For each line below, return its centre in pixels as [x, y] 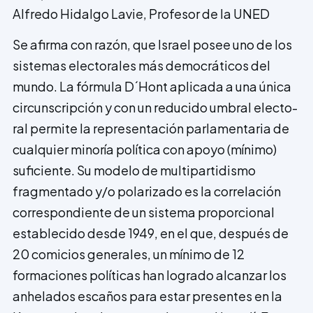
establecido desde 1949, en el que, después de [151, 233]
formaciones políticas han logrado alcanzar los [150, 275]
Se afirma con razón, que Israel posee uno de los [152, 45]
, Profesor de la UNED [206, 13]
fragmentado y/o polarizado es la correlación [147, 191]
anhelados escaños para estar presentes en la [147, 296]
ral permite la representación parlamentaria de [151, 129]
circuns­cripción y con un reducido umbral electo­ [155, 108]
